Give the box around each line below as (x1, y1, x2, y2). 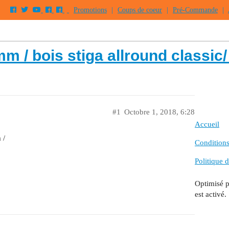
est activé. (195, 190, 226, 198)
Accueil (195, 120, 219, 129)
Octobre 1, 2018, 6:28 (124, 108, 195, 116)
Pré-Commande (173, 6, 218, 14)
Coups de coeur (118, 6, 162, 14)
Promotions (74, 6, 107, 14)
